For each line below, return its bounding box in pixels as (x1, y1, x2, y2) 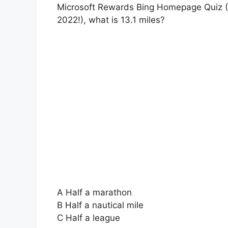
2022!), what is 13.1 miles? (57, 15, 165, 25)
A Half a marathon (57, 187, 132, 197)
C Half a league (57, 212, 120, 223)
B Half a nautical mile (57, 199, 144, 210)
